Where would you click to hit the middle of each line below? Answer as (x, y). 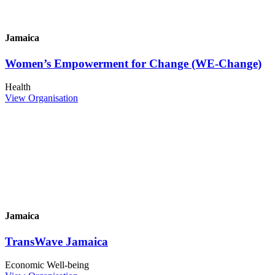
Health (18, 87)
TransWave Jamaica (56, 241)
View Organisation (41, 98)
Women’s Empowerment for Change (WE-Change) (133, 63)
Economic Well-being (47, 265)
